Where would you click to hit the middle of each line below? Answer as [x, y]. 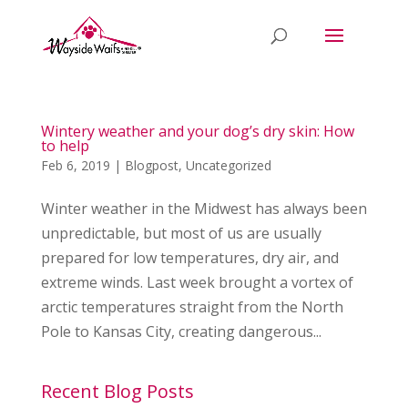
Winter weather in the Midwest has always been [204, 209]
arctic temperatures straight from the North [192, 307]
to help [65, 146]
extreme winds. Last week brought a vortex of [197, 282]
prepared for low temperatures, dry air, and [189, 258]
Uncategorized [228, 165]
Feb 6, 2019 [75, 165]
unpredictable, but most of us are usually [181, 233]
